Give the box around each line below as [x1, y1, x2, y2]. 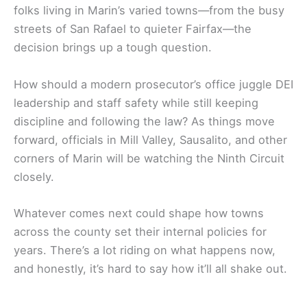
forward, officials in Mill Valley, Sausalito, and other [14, 132, 287, 147]
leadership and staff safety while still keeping [14, 95, 258, 110]
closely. [14, 169, 54, 184]
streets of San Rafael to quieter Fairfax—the [14, 22, 251, 36]
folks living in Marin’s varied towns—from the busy [14, 3, 284, 18]
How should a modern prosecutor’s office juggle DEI [14, 77, 293, 91]
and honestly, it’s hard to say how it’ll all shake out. [14, 261, 287, 275]
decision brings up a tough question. [14, 40, 212, 55]
